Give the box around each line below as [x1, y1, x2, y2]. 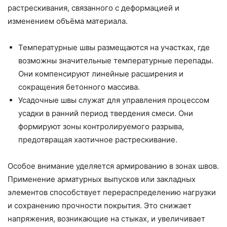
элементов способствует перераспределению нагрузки [8, 187, 216, 197]
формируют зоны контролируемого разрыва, [18, 121, 184, 131]
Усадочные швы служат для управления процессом [18, 95, 209, 105]
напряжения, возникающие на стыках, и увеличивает [8, 213, 205, 223]
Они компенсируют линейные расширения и [18, 68, 183, 79]
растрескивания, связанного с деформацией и [8, 3, 179, 13]
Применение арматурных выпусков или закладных [8, 174, 196, 184]
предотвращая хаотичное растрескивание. [18, 134, 177, 144]
